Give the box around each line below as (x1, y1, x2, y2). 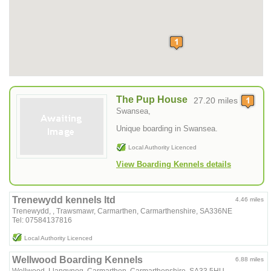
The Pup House (116, 94, 188, 105)
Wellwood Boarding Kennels (12, 254, 143, 265)
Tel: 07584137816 (12, 215, 73, 224)
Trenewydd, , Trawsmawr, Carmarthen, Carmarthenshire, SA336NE (12, 206, 233, 215)
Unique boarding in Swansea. (116, 123, 218, 133)
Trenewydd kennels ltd (12, 194, 116, 205)
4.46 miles (235, 195, 264, 203)
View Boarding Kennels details (116, 159, 231, 169)
